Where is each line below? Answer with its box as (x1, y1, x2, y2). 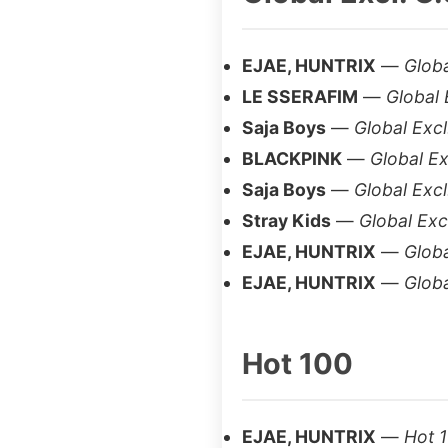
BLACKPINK (242, 148, 342, 169)
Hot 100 (242, 346, 353, 381)
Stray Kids (242, 210, 331, 231)
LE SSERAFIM (242, 86, 358, 107)
